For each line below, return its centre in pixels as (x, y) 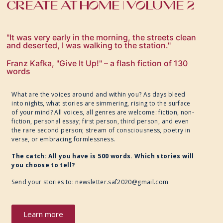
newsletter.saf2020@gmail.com (122, 182)
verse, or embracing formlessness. (64, 139)
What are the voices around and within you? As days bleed (99, 95)
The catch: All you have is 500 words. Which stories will (103, 156)
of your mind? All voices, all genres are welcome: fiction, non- (103, 112)
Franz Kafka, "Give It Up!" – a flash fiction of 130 (97, 63)
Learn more (44, 214)
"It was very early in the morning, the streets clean (102, 38)
